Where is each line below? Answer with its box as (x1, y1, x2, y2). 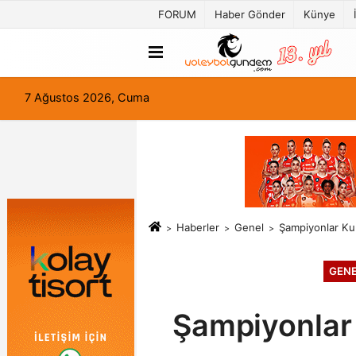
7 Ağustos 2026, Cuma (25, 91, 149, 106)
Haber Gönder (215, 8, 285, 21)
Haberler (176, 221, 219, 234)
